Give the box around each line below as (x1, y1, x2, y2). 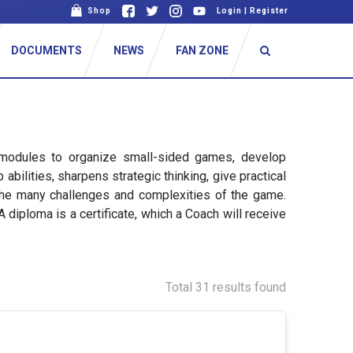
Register (250, 6, 288, 15)
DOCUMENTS (11, 44, 83, 57)
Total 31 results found (165, 280, 286, 295)
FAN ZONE (176, 44, 229, 57)
